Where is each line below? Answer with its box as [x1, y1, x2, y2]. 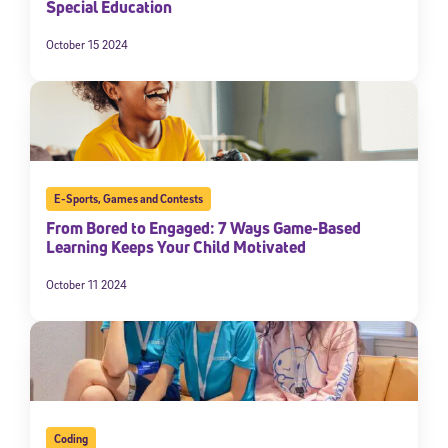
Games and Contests [102, 191, 203, 207]
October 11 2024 [46, 277, 127, 293]
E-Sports [53, 191, 98, 207]
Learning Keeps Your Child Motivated [46, 236, 306, 259]
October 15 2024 [46, 37, 128, 53]
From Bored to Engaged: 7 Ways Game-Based [46, 217, 361, 240]
